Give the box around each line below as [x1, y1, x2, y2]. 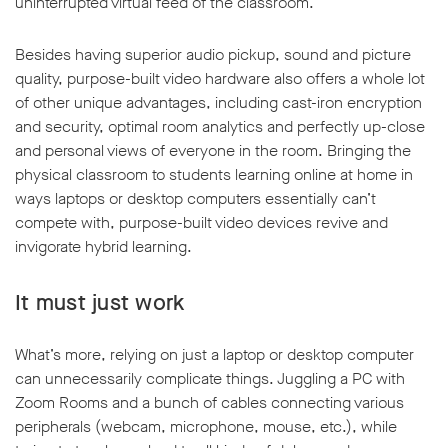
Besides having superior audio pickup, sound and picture [15, 44, 411, 66]
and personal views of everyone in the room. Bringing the [15, 140, 411, 162]
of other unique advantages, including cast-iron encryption [15, 92, 422, 114]
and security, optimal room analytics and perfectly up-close [15, 116, 425, 138]
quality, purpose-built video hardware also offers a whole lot [15, 68, 425, 90]
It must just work [15, 288, 186, 318]
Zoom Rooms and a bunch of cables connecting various [15, 392, 404, 414]
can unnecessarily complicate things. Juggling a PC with [15, 368, 405, 390]
